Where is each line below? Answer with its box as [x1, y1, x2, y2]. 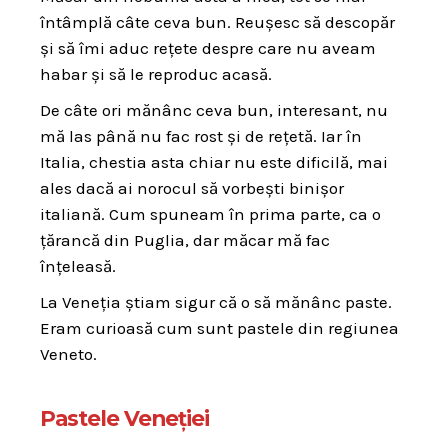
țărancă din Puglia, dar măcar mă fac [40, 229, 330, 250]
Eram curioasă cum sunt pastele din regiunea [40, 317, 399, 338]
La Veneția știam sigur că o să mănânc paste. [40, 291, 392, 312]
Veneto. [40, 343, 97, 364]
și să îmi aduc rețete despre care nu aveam [40, 37, 376, 58]
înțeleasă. [40, 255, 116, 276]
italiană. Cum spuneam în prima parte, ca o [40, 203, 381, 224]
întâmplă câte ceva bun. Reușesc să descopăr [40, 11, 395, 32]
